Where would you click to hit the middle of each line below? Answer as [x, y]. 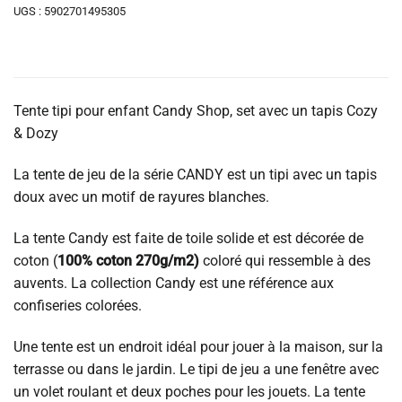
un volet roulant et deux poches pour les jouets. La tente [189, 391]
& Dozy [36, 134]
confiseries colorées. [78, 305]
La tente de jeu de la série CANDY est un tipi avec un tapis [195, 175]
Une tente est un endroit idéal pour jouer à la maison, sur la [198, 346]
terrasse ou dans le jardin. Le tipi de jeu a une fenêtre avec [196, 369]
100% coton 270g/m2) [128, 260]
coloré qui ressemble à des [285, 260]
